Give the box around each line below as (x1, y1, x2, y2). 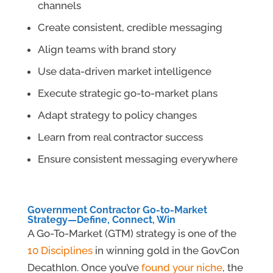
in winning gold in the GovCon (92, 244, 239, 257)
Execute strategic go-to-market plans (37, 87, 218, 100)
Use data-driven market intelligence (37, 65, 211, 78)
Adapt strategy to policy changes (37, 109, 197, 122)
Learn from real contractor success (37, 131, 203, 144)
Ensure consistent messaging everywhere (37, 153, 238, 166)
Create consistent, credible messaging (37, 21, 222, 34)
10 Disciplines (27, 244, 93, 257)
